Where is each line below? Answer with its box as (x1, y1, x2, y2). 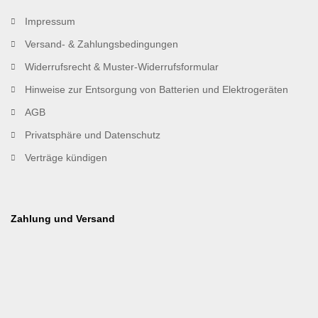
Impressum (25, 16, 75, 28)
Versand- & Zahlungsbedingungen (25, 38, 178, 50)
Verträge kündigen (25, 152, 107, 164)
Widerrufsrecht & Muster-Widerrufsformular (25, 61, 219, 73)
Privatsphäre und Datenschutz (25, 129, 160, 141)
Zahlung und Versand (11, 213, 115, 225)
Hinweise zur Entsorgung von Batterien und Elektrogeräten (25, 84, 288, 96)
